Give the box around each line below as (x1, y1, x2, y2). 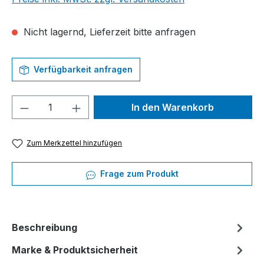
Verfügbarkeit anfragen (31, 64, 133, 75)
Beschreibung (12, 222, 77, 234)
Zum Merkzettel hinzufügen (27, 138, 123, 148)
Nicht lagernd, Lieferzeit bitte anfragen (21, 26, 196, 38)
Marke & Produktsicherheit (12, 244, 138, 256)
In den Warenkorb (131, 101, 214, 114)
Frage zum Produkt (97, 169, 179, 179)
